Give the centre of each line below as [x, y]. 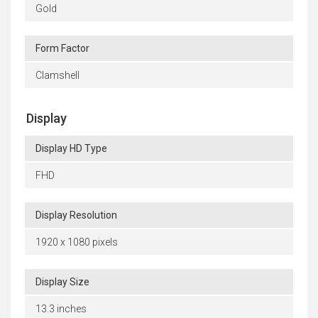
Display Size [62, 282]
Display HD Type [71, 149]
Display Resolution [76, 215]
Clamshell [57, 76]
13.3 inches [61, 309]
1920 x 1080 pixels [77, 242]
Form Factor [62, 49]
